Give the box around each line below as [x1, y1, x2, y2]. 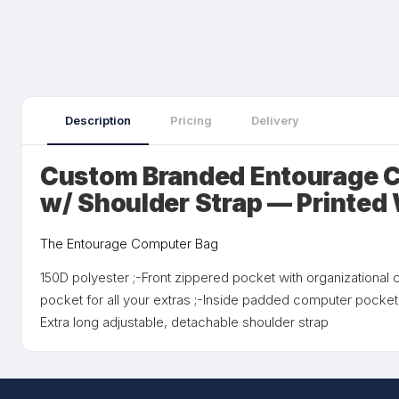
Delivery [251, 113, 299, 127]
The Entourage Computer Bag [40, 235, 218, 252]
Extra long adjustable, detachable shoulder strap [40, 313, 329, 330]
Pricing [170, 113, 212, 127]
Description [65, 113, 131, 127]
